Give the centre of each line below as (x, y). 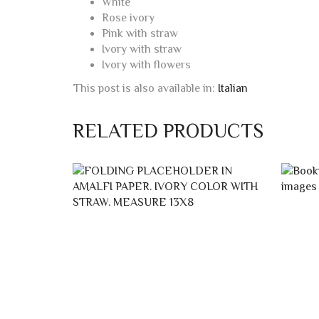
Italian (233, 89)
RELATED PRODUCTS (168, 131)
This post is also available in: (146, 89)
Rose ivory (128, 18)
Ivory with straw (142, 49)
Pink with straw (140, 34)
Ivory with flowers (146, 65)
